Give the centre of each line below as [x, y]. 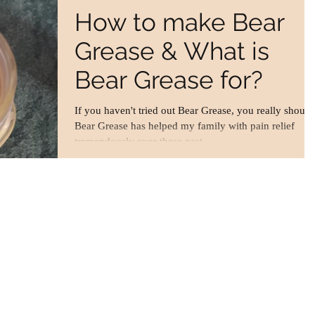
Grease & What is [172, 51]
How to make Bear [180, 22]
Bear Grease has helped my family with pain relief [185, 126]
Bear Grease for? [169, 80]
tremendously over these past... [143, 142]
